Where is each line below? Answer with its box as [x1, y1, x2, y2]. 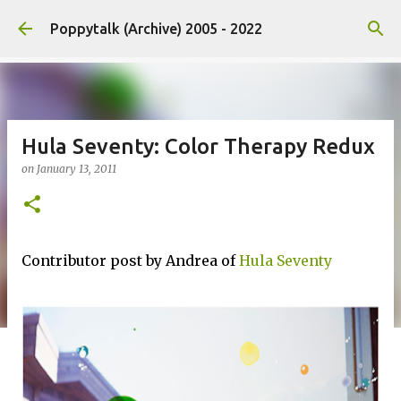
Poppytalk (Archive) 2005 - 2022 [50, 21, 262, 37]
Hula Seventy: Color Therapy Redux [21, 134, 375, 158]
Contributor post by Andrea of [21, 252, 239, 269]
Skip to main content [133, 14, 268, 30]
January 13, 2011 [37, 162, 116, 175]
